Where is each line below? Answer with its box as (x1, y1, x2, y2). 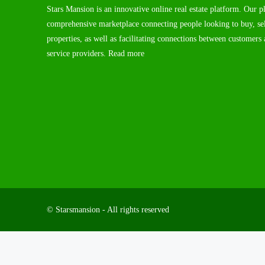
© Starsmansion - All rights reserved (47, 205, 169, 214)
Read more (108, 49, 144, 58)
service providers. (47, 49, 108, 58)
